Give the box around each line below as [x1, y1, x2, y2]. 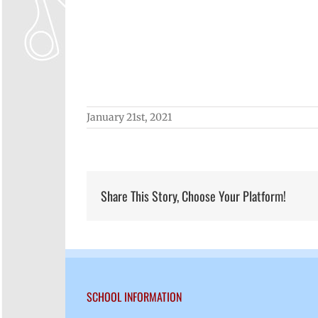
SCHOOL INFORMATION [87, 288, 182, 305]
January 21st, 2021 [87, 111, 172, 124]
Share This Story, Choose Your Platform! [101, 187, 286, 205]
